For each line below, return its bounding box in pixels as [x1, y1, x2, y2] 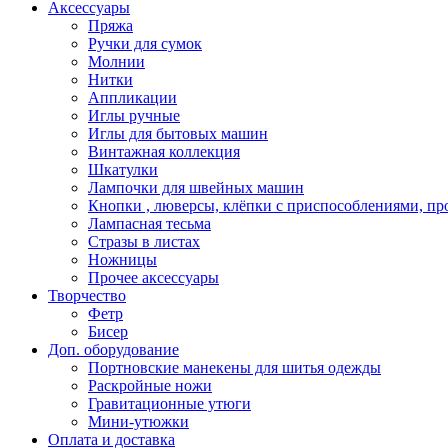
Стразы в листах [88, 233, 200, 250]
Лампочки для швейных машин [88, 179, 304, 196]
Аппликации [88, 89, 177, 106]
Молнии [88, 53, 145, 70]
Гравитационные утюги [88, 395, 251, 412]
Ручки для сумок [88, 35, 202, 52]
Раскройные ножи [88, 377, 212, 394]
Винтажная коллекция [88, 143, 240, 160]
